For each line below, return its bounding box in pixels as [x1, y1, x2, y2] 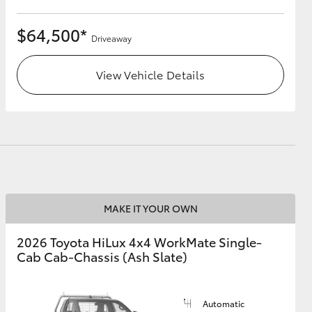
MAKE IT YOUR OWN [103, 201, 198, 216]
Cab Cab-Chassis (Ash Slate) [17, 247, 187, 266]
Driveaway [91, 32, 132, 45]
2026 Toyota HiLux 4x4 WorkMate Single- [17, 233, 262, 251]
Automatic [203, 297, 244, 310]
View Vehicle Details [95, 66, 205, 83]
